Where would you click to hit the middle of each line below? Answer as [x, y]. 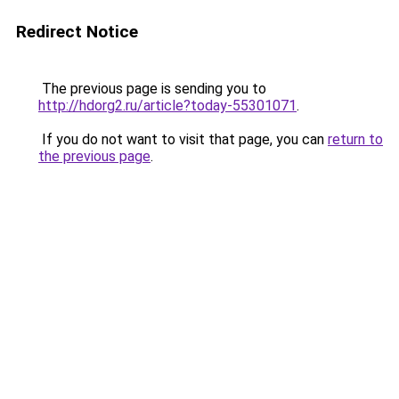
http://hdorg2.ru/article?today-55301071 [167, 106]
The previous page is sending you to [152, 89]
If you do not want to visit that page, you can [183, 139]
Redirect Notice [77, 32]
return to [355, 139]
